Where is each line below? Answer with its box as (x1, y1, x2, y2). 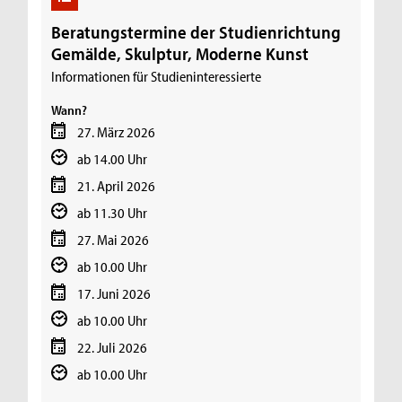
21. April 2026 (76, 176, 155, 195)
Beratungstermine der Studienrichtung (51, 20, 342, 43)
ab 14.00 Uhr (76, 149, 147, 168)
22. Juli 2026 (76, 337, 147, 356)
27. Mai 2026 (76, 230, 149, 249)
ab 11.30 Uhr (76, 203, 147, 222)
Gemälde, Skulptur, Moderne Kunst (51, 41, 310, 65)
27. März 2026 (76, 122, 155, 141)
